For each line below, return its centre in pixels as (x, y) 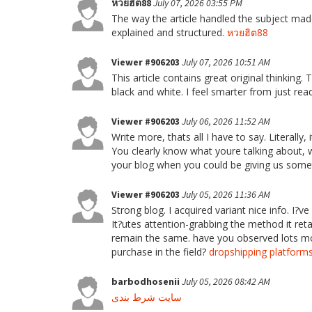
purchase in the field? (160, 252)
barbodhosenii (147, 281)
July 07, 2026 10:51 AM (226, 62)
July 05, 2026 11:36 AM (226, 194)
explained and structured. (169, 32)
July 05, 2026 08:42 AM (226, 281)
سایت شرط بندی (147, 297)
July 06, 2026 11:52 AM (226, 121)
